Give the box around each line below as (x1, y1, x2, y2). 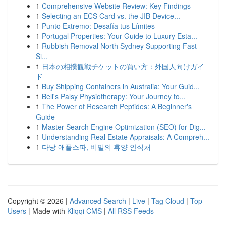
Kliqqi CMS (67, 206, 102, 216)
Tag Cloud (151, 196, 184, 206)
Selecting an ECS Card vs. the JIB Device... (42, 11, 180, 21)
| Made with (26, 206, 67, 216)
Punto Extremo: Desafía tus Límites (42, 21, 155, 31)
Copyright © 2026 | (8, 196, 70, 206)
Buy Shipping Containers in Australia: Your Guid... (42, 81, 200, 91)
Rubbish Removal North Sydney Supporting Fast (42, 41, 197, 51)
